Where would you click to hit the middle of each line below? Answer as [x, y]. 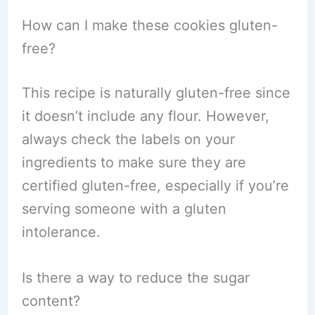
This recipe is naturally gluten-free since [156, 93]
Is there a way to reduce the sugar [135, 278]
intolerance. [61, 232]
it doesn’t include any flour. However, [145, 116]
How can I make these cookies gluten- [149, 25]
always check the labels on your [128, 139]
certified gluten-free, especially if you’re [155, 186]
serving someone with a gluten [124, 209]
